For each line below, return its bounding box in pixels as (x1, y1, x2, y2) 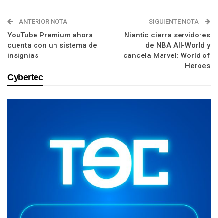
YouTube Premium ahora (7, 31, 93, 40)
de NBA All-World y (145, 41, 210, 50)
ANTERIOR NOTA (18, 18, 67, 26)
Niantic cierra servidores (124, 31, 210, 40)
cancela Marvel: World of (123, 51, 210, 60)
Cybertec (7, 73, 43, 83)
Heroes (185, 61, 210, 71)
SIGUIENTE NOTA (149, 18, 200, 26)
